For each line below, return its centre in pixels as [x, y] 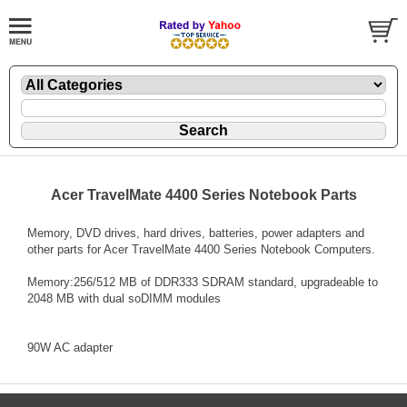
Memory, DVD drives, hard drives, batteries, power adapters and [196, 233]
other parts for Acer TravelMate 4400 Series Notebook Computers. [201, 249]
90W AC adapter [70, 347]
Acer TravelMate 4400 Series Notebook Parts [203, 194]
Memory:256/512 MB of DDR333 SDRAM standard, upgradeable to [203, 282]
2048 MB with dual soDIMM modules [124, 298]
